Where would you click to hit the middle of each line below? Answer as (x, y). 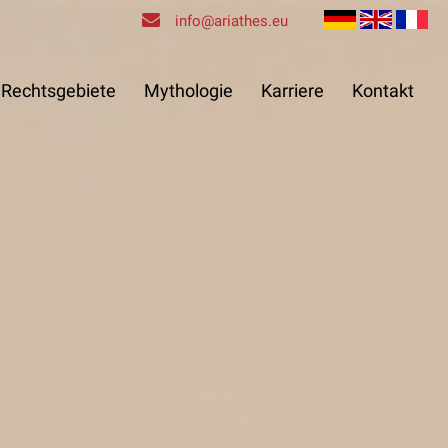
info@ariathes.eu (231, 21)
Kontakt (383, 90)
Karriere (292, 90)
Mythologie (188, 90)
